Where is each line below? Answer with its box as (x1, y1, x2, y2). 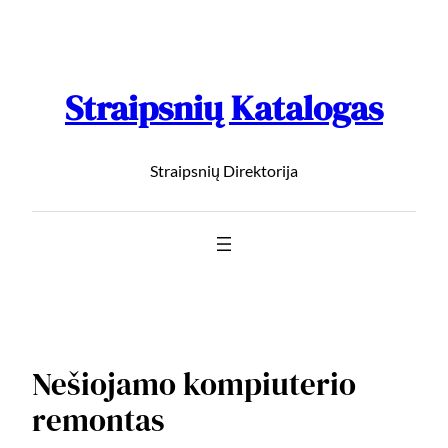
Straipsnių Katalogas (65, 84, 383, 133)
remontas (32, 398, 165, 441)
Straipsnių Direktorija (150, 161, 298, 181)
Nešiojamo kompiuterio (32, 362, 356, 405)
